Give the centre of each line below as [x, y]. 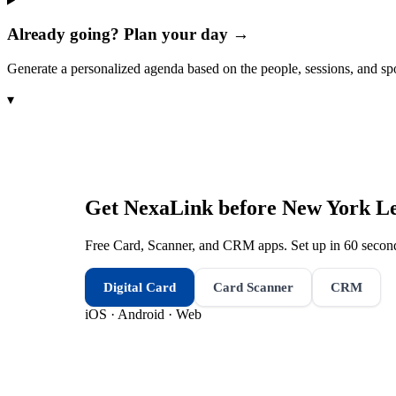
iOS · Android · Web [143, 314]
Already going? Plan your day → [128, 34]
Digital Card [140, 287]
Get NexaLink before [183, 207]
